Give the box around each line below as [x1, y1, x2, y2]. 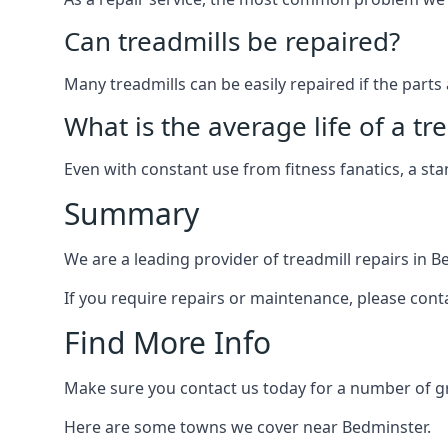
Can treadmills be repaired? [64, 23, 400, 59]
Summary [64, 193, 199, 234]
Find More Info [64, 322, 271, 363]
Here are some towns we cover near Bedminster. [64, 416, 431, 438]
